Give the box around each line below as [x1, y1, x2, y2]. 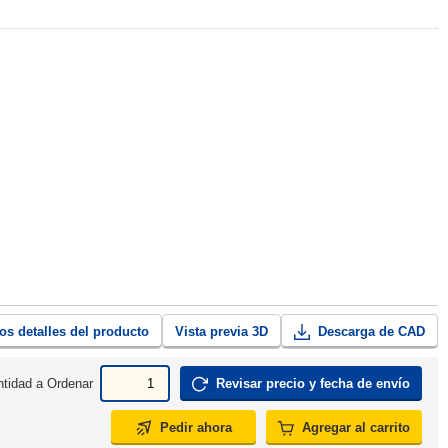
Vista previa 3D [175, 324, 268, 339]
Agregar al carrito [302, 420, 410, 435]
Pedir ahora [159, 420, 232, 435]
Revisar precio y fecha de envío [216, 376, 410, 391]
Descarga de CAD [318, 324, 425, 339]
